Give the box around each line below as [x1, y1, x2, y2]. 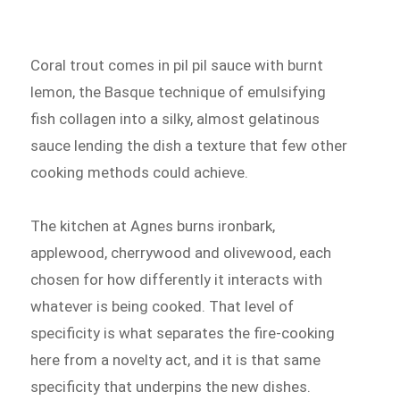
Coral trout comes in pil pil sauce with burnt [30, 56, 324, 75]
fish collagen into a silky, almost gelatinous [30, 110, 321, 129]
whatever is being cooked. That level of [30, 296, 295, 315]
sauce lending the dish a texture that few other [30, 137, 348, 155]
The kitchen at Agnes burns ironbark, [30, 216, 276, 235]
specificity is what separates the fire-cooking [30, 323, 336, 342]
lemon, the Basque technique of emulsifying [30, 83, 327, 102]
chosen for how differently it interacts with [30, 270, 323, 288]
